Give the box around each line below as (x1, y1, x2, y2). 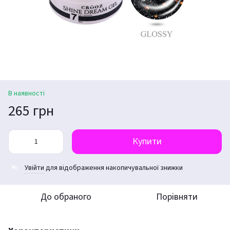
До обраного (40, 190, 91, 203)
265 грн (8, 100, 54, 121)
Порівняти (156, 190, 198, 203)
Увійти (25, 162, 44, 173)
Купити (132, 135, 162, 148)
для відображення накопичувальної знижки (44, 162, 183, 173)
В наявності (8, 88, 45, 99)
